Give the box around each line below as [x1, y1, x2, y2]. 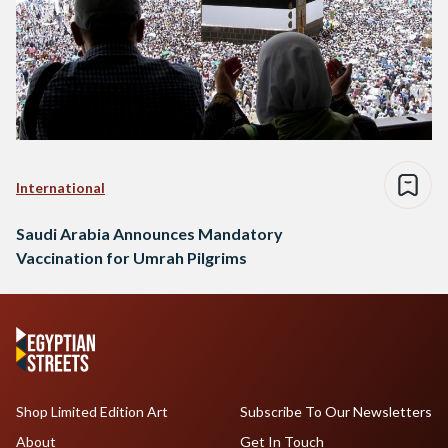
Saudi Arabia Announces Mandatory [16, 224, 283, 244]
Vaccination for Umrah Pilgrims [16, 248, 247, 268]
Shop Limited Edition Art [16, 403, 168, 421]
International [16, 179, 105, 197]
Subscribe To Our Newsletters [239, 403, 432, 421]
